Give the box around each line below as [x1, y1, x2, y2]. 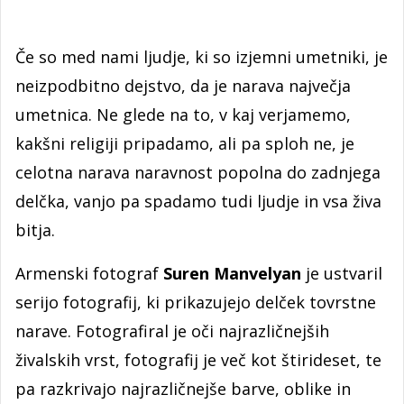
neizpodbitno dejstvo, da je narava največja [15, 75, 351, 96]
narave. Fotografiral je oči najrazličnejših [15, 320, 329, 342]
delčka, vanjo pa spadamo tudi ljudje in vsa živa [15, 190, 381, 212]
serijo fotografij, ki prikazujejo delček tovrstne [15, 291, 376, 313]
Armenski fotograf [15, 262, 163, 284]
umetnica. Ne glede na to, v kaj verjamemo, [15, 104, 351, 125]
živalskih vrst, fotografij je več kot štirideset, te [15, 349, 381, 371]
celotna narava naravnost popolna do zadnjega [15, 161, 381, 183]
